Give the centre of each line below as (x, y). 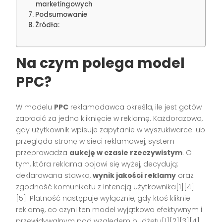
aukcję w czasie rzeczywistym (126, 153)
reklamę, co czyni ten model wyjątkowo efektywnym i (109, 210)
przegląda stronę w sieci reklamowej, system (95, 141)
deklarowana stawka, (55, 176)
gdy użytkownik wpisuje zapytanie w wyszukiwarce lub (111, 130)
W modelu (35, 107)
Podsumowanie (61, 15)
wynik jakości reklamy (135, 176)
